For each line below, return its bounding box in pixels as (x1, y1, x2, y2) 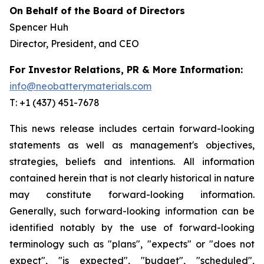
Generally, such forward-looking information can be (9, 205, 255, 217)
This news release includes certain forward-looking (9, 123, 255, 135)
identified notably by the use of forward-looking (9, 222, 255, 234)
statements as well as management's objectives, (9, 139, 255, 151)
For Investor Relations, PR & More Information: (9, 64, 243, 76)
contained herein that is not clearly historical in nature (9, 172, 255, 184)
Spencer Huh (9, 21, 68, 34)
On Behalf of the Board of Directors (9, 5, 185, 17)
